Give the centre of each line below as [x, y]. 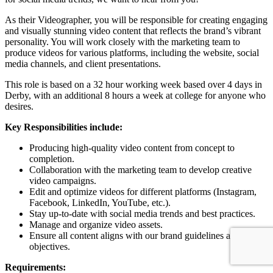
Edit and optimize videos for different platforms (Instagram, [143, 191]
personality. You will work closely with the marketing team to [122, 41]
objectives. [50, 246]
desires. [19, 106]
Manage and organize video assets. [96, 224]
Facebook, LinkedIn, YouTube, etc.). [100, 202]
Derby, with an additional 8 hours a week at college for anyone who [135, 95]
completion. [52, 158]
